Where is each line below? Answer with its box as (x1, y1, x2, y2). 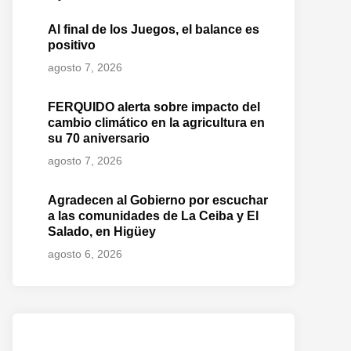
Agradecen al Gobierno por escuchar (48, 194, 268, 207)
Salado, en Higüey (48, 225, 156, 238)
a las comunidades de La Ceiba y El (48, 209, 259, 223)
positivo (48, 38, 96, 52)
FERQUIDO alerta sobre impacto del (48, 100, 260, 114)
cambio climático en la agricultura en (48, 116, 265, 129)
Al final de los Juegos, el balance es (48, 23, 259, 36)
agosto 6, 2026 (48, 248, 122, 260)
